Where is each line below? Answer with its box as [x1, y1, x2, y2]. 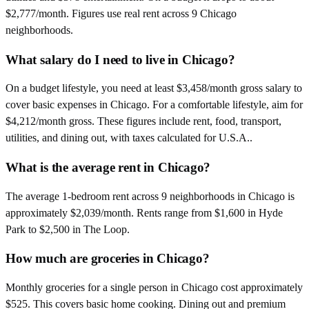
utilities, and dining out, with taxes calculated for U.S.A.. [6, 132, 252, 144]
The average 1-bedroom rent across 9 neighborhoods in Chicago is [6, 190, 295, 202]
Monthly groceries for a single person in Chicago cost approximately [6, 281, 303, 294]
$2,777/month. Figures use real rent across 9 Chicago [6, 7, 237, 19]
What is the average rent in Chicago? [6, 159, 211, 175]
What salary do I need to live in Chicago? [6, 52, 235, 67]
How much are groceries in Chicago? [6, 251, 210, 266]
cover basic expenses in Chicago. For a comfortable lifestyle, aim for [6, 99, 303, 111]
